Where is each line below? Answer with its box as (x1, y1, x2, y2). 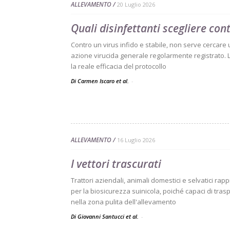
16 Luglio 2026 (117, 136, 155, 144)
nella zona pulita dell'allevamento (71, 197, 176, 206)
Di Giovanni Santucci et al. (71, 213, 140, 220)
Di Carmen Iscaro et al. (71, 77, 130, 85)
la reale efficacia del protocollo (71, 62, 166, 71)
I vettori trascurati (71, 157, 161, 171)
